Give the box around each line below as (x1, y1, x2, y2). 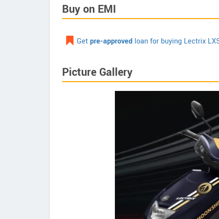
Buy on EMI (62, 1, 116, 17)
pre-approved (90, 36, 132, 46)
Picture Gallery (62, 65, 132, 80)
